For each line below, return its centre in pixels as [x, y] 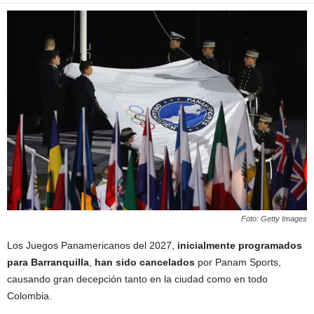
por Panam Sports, [238, 262]
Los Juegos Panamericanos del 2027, [92, 246]
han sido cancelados [145, 262]
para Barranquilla [48, 262]
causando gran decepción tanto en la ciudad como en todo [137, 279]
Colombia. [29, 296]
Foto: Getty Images [274, 219]
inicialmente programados [240, 246]
